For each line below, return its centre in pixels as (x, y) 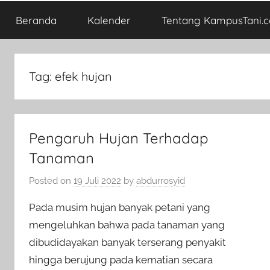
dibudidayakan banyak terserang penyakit (127, 242)
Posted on (51, 181)
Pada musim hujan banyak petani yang (120, 207)
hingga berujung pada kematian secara (121, 259)
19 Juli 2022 (97, 181)
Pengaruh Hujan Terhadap (119, 138)
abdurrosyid (161, 181)
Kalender (109, 20)
